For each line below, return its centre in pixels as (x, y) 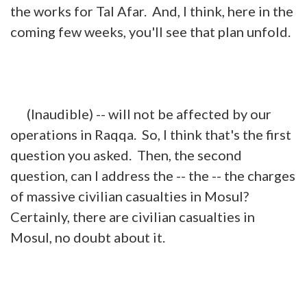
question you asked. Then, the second (126, 155)
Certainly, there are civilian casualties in (133, 216)
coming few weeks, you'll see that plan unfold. (150, 31)
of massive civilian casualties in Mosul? (131, 196)
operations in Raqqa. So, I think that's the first (151, 134)
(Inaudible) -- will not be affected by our (141, 113)
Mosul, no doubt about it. (88, 237)
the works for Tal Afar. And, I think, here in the (152, 11)
